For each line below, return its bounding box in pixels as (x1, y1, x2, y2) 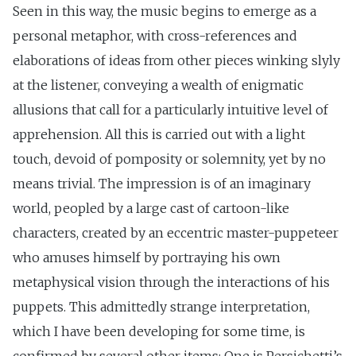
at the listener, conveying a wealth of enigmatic (13, 77, 304, 94)
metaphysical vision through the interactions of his (13, 274, 330, 291)
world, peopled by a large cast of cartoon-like (13, 200, 289, 217)
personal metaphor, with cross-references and (13, 28, 297, 44)
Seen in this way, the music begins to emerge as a (13, 3, 316, 20)
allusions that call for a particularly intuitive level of (13, 102, 328, 118)
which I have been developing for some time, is (13, 323, 305, 340)
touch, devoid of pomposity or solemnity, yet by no (13, 151, 326, 168)
